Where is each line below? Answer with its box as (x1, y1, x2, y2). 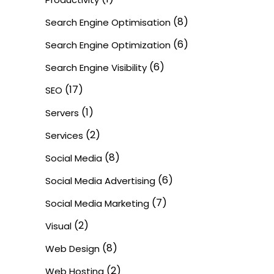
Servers (45, 106, 79, 119)
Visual (45, 220, 72, 232)
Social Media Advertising (45, 174, 155, 187)
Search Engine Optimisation (45, 16, 171, 29)
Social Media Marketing (45, 197, 149, 210)
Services (45, 129, 83, 142)
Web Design (45, 242, 100, 255)
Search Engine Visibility (45, 61, 147, 74)
